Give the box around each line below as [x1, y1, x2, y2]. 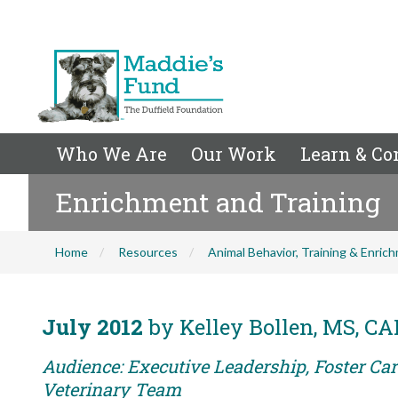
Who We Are [56, 142, 167, 165]
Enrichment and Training [55, 185, 380, 219]
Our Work [191, 142, 276, 165]
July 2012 [42, 313, 143, 341]
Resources [118, 244, 178, 259]
